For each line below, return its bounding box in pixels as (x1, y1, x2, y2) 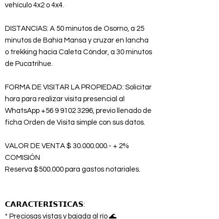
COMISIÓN (5, 154, 40, 161)
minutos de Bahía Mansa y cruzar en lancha (5, 37, 149, 44)
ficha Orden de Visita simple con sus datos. (5, 119, 145, 126)
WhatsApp (5, 107, 41, 114)
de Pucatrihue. (5, 60, 53, 67)
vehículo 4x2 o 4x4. (5, 1, 64, 9)
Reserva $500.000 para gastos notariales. (5, 166, 140, 173)
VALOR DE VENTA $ (5, 142, 73, 150)
